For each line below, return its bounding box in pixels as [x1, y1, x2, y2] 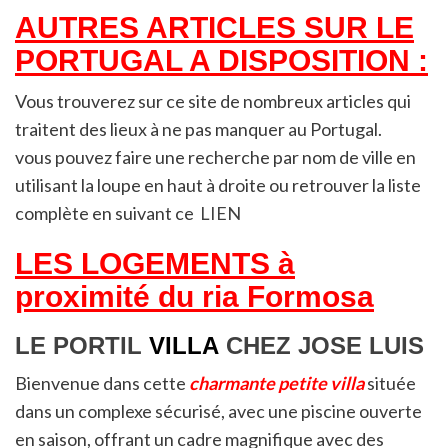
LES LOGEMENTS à [15, 246, 295, 280]
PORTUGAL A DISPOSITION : [15, 43, 428, 77]
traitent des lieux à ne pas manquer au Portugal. [15, 117, 382, 140]
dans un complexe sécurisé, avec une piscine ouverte [15, 399, 422, 422]
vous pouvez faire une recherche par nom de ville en [15, 145, 416, 168]
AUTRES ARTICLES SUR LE [15, 10, 414, 44]
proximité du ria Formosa [15, 279, 374, 313]
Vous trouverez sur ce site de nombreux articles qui [15, 89, 411, 112]
